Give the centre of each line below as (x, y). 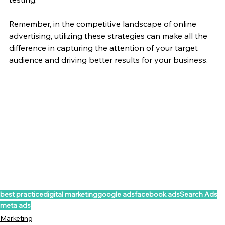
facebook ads (157, 195)
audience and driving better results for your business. (108, 60)
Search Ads (199, 195)
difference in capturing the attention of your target (104, 48)
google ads (116, 195)
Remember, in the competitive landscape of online (104, 24)
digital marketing (70, 195)
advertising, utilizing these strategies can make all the (109, 36)
